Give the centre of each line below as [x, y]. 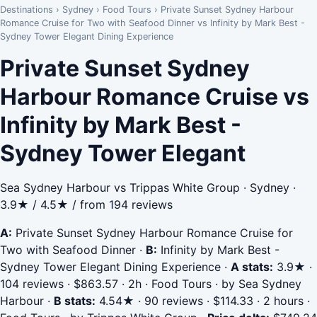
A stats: [252, 267]
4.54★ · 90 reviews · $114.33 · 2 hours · [203, 301]
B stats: [75, 301]
